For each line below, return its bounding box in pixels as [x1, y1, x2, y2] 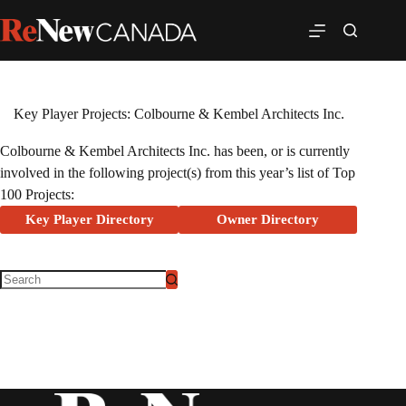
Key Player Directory [24, 212, 154, 227]
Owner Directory [217, 212, 320, 227]
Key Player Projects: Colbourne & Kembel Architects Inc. [13, 106, 344, 121]
